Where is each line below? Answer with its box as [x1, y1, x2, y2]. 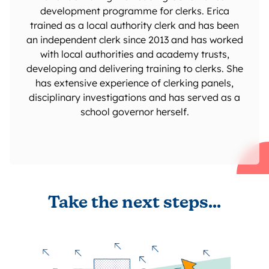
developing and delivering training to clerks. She [26, 62, 243, 74]
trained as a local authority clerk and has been [30, 19, 239, 31]
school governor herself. [80, 105, 189, 118]
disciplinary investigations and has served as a [29, 91, 240, 103]
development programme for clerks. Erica [40, 4, 229, 17]
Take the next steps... [48, 195, 221, 212]
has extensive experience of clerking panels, [35, 76, 234, 89]
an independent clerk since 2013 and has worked [26, 33, 243, 46]
